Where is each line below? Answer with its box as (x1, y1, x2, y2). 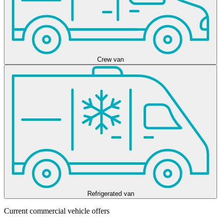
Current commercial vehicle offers (4, 206, 110, 215)
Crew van (97, 55, 124, 63)
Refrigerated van (87, 189, 134, 197)
